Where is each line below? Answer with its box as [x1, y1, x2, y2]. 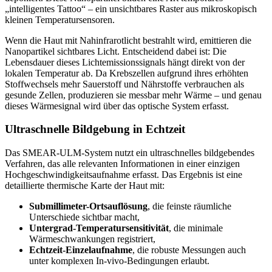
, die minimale [169, 223, 223, 234]
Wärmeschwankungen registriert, [29, 234, 155, 245]
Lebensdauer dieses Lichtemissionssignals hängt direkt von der [5, 56, 245, 67]
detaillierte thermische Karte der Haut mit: [5, 180, 165, 191]
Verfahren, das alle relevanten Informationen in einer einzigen [5, 158, 240, 169]
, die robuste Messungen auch [132, 245, 246, 256]
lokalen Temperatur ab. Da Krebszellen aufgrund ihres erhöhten [5, 67, 248, 78]
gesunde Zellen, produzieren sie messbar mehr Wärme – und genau [5, 89, 262, 100]
